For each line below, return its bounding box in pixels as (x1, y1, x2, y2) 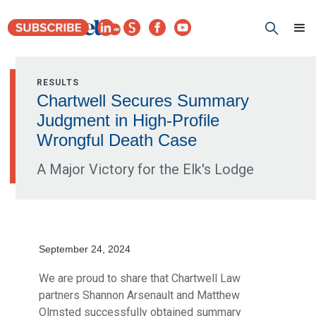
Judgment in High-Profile (37, 111, 220, 130)
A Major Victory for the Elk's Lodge (37, 161, 255, 178)
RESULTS (37, 78, 80, 87)
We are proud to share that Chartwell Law (38, 272, 241, 285)
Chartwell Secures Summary (37, 91, 250, 110)
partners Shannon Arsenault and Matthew (38, 288, 240, 302)
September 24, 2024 (38, 243, 130, 255)
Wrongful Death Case (37, 130, 197, 150)
